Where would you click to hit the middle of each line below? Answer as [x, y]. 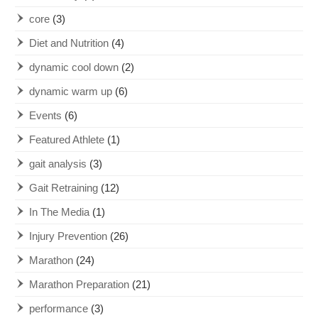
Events [46, 116]
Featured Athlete [67, 140]
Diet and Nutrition [69, 43]
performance [59, 309]
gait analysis [58, 164]
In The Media [60, 212]
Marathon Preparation [79, 285]
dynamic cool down [74, 67]
